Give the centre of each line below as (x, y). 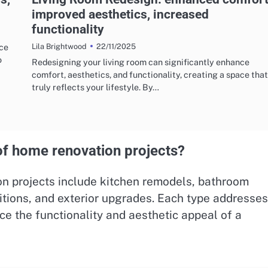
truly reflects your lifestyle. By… (95, 87)
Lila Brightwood (59, 47)
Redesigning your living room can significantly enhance (141, 62)
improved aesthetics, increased (120, 14)
